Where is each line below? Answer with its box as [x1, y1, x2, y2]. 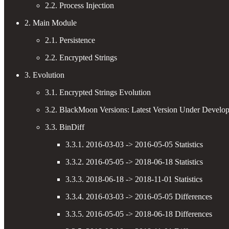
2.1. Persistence [45, 35, 95, 44]
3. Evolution [25, 70, 64, 79]
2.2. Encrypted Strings [45, 53, 117, 62]
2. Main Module [25, 18, 77, 27]
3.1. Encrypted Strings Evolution [45, 87, 151, 97]
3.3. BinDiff [45, 122, 84, 131]
